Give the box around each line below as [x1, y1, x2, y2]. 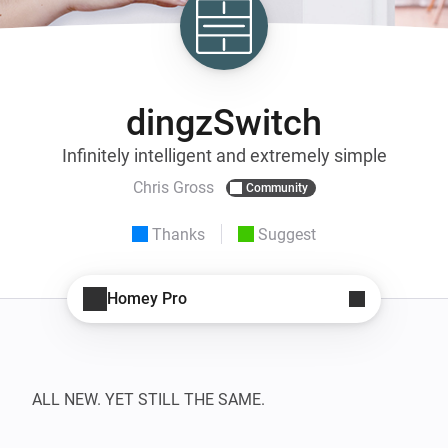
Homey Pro [107, 289, 187, 309]
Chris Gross [132, 178, 214, 198]
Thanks [152, 224, 205, 244]
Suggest [258, 224, 316, 244]
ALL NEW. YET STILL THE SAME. [32, 389, 265, 409]
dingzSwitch [126, 101, 322, 144]
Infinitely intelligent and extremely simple [61, 144, 387, 166]
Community [245, 180, 308, 195]
